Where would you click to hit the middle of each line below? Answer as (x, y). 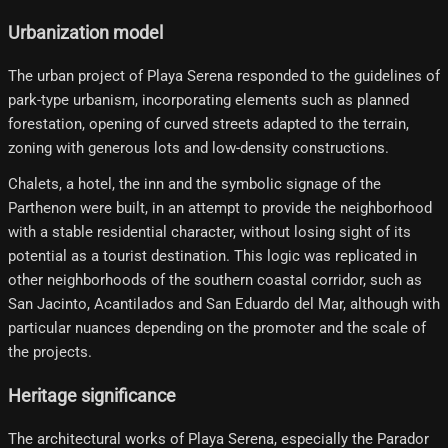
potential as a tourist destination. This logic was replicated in (212, 256)
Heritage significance (92, 395)
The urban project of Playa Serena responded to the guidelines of (224, 76)
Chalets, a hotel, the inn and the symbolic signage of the (194, 184)
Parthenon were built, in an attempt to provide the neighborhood (220, 208)
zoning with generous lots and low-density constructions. (198, 148)
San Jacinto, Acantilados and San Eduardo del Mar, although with (224, 304)
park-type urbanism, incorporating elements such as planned (208, 100)
